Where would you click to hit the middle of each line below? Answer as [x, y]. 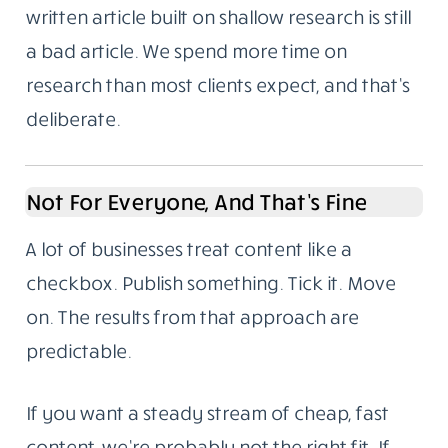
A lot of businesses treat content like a [188, 248]
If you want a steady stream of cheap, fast [206, 412]
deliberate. [72, 118]
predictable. [78, 350]
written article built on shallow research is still [217, 16]
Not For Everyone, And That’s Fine [195, 201]
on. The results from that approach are [191, 316]
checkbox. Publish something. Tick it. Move [210, 282]
